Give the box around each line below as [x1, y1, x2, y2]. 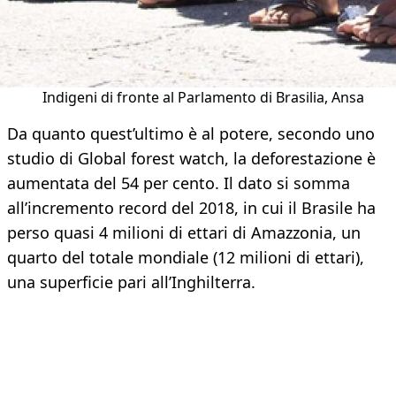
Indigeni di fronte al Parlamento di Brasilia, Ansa [42, 88, 364, 108]
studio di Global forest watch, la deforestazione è [7, 148, 376, 170]
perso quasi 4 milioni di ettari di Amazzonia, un [7, 222, 361, 244]
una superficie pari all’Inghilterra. [7, 271, 255, 293]
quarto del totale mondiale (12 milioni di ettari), [7, 247, 364, 269]
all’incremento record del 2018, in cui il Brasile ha [7, 197, 376, 219]
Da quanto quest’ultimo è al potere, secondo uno [7, 123, 375, 145]
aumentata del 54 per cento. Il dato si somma [7, 172, 350, 194]
